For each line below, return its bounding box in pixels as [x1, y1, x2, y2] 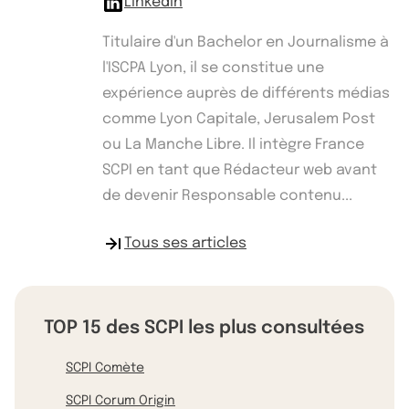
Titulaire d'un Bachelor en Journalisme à [102, 34, 389, 50]
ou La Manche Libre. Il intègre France [102, 136, 364, 152]
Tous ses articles [124, 235, 246, 251]
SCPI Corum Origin [66, 393, 175, 407]
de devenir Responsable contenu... [102, 187, 352, 204]
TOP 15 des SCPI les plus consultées [44, 318, 364, 338]
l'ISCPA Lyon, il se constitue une [102, 59, 324, 76]
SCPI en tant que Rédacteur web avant [102, 162, 377, 178]
